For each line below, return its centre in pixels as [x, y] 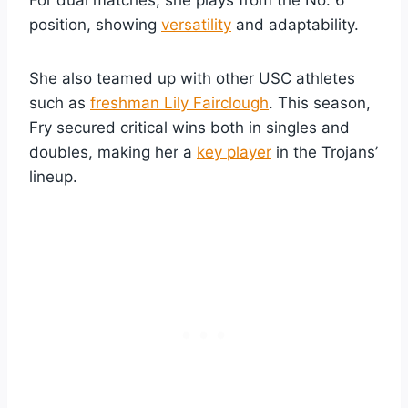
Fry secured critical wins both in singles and [189, 127]
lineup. [53, 176]
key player [234, 152]
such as [60, 102]
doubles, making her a [113, 152]
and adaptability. [295, 24]
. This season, [320, 102]
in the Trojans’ [325, 152]
